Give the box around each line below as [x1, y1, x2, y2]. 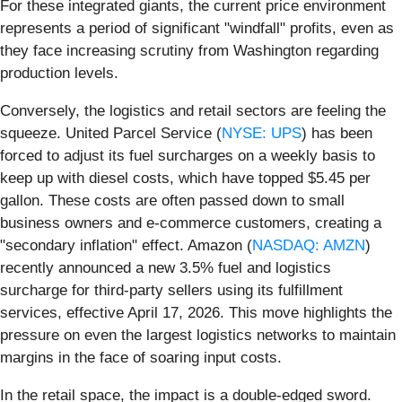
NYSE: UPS [222, 124, 301, 142]
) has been [301, 124, 372, 142]
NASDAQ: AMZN [252, 236, 365, 254]
